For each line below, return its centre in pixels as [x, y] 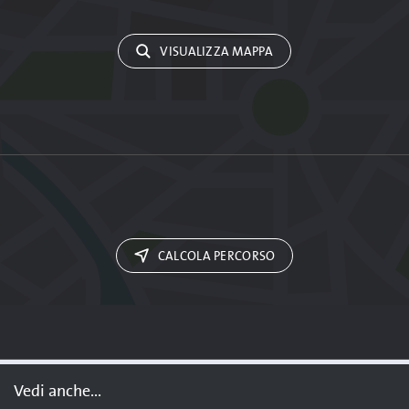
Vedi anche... [58, 391]
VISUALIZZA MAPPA [215, 52]
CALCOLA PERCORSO [215, 256]
